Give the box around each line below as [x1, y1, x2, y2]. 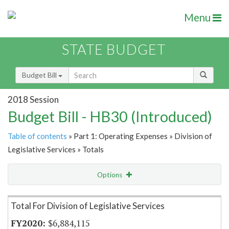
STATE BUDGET [62, 41, 166, 58]
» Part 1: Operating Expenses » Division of [67, 131, 212, 141]
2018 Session [8, 94, 59, 105]
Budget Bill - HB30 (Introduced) [8, 107, 212, 126]
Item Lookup [10, 192, 51, 201]
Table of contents [8, 131, 67, 141]
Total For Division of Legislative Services [11, 200, 165, 212]
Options [97, 171, 124, 179]
